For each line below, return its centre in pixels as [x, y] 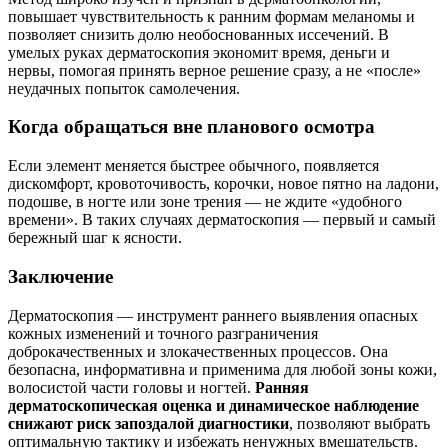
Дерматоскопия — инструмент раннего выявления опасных [213, 315]
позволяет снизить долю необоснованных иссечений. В [198, 34]
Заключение [60, 276]
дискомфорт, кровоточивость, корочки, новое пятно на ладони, [223, 184]
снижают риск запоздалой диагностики [148, 423]
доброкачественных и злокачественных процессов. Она [198, 351]
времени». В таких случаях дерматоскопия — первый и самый [222, 220]
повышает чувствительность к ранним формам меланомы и [211, 16]
